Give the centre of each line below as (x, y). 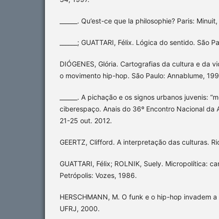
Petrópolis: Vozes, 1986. (98, 175)
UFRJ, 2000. (80, 209)
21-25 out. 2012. (86, 121)
